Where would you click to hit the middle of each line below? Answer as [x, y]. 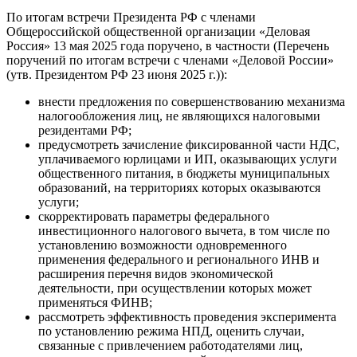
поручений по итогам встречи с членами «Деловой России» [170, 61]
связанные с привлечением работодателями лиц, [171, 346]
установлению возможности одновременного [163, 245]
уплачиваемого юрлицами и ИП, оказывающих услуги [188, 159]
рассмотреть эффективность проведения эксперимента [187, 317]
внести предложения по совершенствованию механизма [192, 102]
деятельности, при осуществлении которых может [175, 288]
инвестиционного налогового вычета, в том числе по [184, 231]
